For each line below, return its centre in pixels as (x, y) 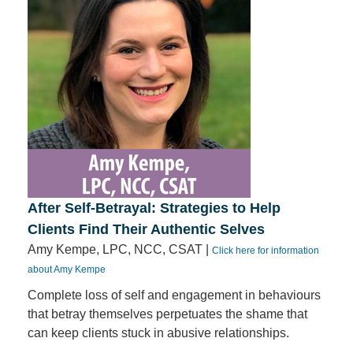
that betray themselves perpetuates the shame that (167, 314)
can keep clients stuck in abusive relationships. (158, 333)
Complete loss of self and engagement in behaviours (174, 295)
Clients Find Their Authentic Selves (146, 229)
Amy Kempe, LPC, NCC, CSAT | (120, 249)
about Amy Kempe (67, 269)
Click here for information (266, 251)
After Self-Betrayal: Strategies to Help (154, 208)
